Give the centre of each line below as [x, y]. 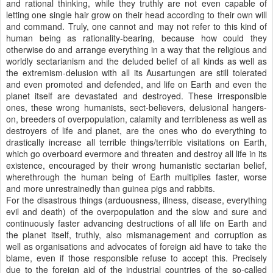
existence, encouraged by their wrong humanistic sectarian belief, [136, 165]
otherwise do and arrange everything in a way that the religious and [136, 49]
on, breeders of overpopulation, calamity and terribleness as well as [136, 119]
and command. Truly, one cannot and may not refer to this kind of [136, 26]
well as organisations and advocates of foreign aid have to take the [136, 246]
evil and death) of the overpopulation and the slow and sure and [136, 211]
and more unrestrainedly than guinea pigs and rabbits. [111, 188]
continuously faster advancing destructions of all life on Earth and [136, 223]
